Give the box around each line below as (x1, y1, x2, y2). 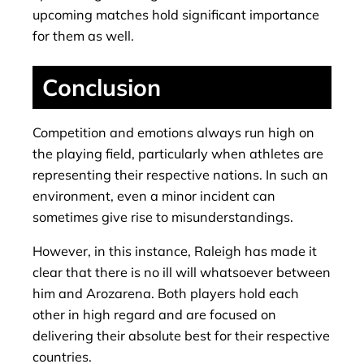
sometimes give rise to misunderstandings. (32, 209, 293, 226)
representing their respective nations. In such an (32, 167, 328, 184)
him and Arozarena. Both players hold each (32, 285, 299, 302)
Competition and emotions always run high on (32, 124, 314, 141)
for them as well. (32, 28, 134, 45)
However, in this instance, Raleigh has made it (32, 243, 317, 260)
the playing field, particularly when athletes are (32, 145, 323, 162)
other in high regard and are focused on (32, 306, 276, 323)
